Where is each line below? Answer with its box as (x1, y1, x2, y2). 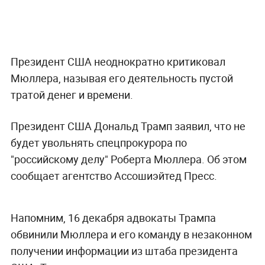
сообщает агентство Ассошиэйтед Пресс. (10, 168, 217, 183)
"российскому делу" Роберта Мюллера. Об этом (10, 151, 247, 166)
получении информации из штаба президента (10, 243, 238, 258)
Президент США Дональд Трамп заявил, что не (10, 118, 245, 133)
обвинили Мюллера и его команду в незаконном (10, 227, 252, 241)
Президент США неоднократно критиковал (10, 54, 225, 69)
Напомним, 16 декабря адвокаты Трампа (10, 210, 216, 225)
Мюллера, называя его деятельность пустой (10, 70, 233, 85)
